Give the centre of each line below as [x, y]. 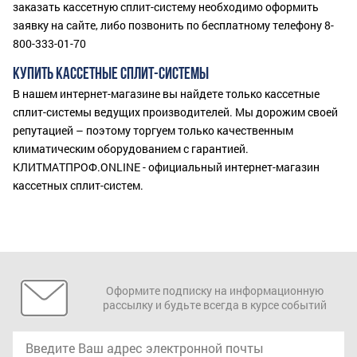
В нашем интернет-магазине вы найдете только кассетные [166, 94]
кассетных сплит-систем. [78, 186]
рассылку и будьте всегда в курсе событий [214, 305]
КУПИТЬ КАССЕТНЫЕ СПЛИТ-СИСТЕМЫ [111, 75]
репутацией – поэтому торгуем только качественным [153, 131]
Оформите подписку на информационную [214, 291]
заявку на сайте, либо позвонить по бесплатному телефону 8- [173, 25]
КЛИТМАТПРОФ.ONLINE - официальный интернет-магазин [166, 167]
